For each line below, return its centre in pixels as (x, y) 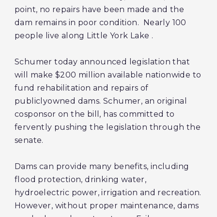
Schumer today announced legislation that (102, 62)
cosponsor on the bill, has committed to (95, 114)
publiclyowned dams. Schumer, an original (101, 101)
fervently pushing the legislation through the (108, 127)
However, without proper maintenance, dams (107, 206)
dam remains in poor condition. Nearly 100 (101, 23)
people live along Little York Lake (83, 36)
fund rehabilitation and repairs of (82, 88)
